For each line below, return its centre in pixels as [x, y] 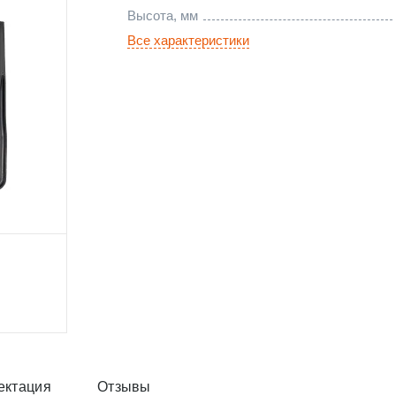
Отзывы [124, 387]
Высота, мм [163, 15]
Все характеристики [188, 40]
